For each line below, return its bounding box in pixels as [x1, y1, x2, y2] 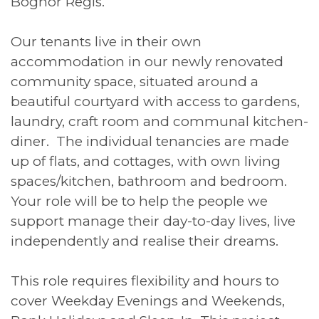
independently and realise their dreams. [11, 232, 278, 249]
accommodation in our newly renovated [11, 53, 283, 70]
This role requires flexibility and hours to [11, 272, 279, 289]
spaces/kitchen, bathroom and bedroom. [11, 172, 287, 189]
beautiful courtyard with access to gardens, [11, 93, 300, 110]
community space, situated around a [11, 73, 258, 90]
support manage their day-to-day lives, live [11, 212, 296, 229]
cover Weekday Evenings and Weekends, [11, 292, 285, 309]
